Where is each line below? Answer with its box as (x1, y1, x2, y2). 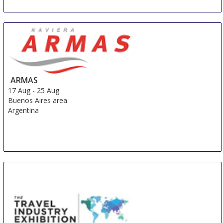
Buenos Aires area (8, 95, 68, 105)
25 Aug (37, 85, 60, 95)
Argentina (8, 105, 39, 115)
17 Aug (8, 85, 31, 95)
